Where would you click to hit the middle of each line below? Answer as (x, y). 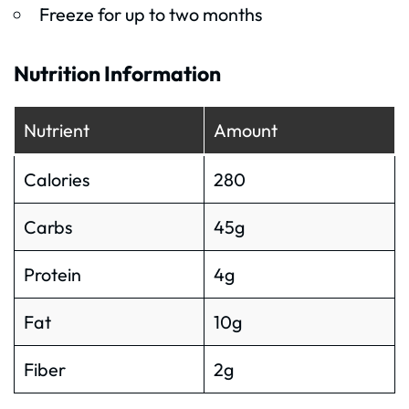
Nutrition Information (117, 74)
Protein (52, 274)
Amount (245, 130)
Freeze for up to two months (150, 15)
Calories (56, 179)
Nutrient (56, 130)
